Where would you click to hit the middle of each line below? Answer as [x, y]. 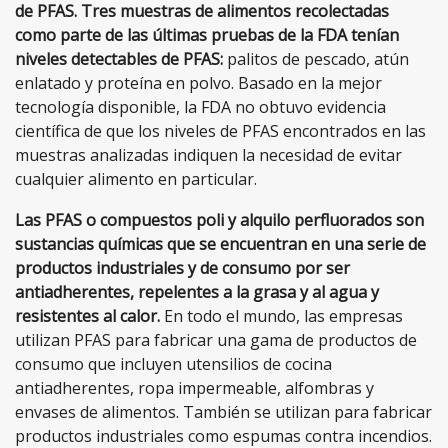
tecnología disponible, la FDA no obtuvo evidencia [200, 106]
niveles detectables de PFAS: [119, 58]
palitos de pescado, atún [316, 58]
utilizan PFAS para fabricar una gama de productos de [216, 339]
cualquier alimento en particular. [136, 178]
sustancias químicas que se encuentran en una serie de [220, 243]
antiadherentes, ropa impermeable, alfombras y [194, 387]
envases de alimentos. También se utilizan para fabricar [223, 411]
